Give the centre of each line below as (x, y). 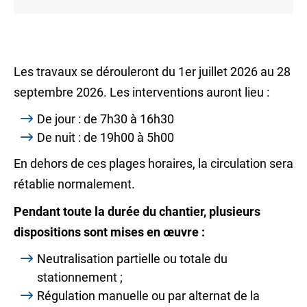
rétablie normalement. (74, 184)
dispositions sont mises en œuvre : (109, 232)
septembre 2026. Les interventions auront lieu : (142, 93)
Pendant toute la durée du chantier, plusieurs (137, 212)
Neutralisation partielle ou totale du (132, 259)
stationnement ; (80, 278)
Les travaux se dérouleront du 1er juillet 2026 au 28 (152, 72)
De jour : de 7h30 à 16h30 (106, 119)
